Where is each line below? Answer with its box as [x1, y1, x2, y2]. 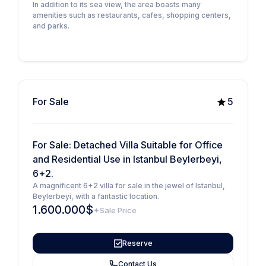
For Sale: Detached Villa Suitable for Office [33, 139, 223, 151]
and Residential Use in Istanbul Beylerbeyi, [33, 153, 222, 166]
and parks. [33, 21, 69, 31]
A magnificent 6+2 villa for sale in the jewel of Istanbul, [33, 181, 225, 191]
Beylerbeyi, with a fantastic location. [33, 192, 159, 201]
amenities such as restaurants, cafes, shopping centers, [33, 11, 231, 20]
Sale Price [100, 205, 137, 215]
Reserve [122, 238, 153, 248]
